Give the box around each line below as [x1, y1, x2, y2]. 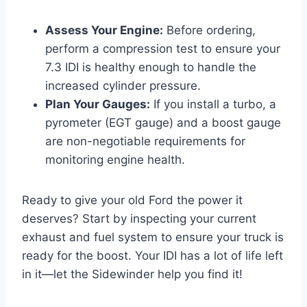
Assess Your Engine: [45, 23, 163, 38]
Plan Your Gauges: [45, 97, 150, 112]
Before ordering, [163, 23, 256, 38]
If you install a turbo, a [150, 97, 276, 112]
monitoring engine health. [45, 153, 185, 167]
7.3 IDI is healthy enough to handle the [45, 60, 256, 75]
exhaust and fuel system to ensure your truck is [22, 230, 284, 245]
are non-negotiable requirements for [45, 134, 245, 149]
